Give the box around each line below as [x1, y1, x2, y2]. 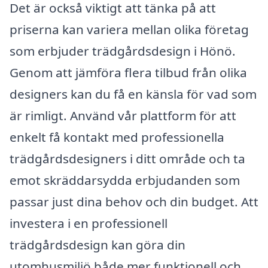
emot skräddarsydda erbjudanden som [10, 172, 240, 189]
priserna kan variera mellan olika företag [10, 21, 249, 38]
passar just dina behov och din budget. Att [10, 193, 258, 211]
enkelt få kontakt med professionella [10, 129, 224, 146]
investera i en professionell [10, 215, 167, 232]
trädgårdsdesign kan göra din [10, 236, 185, 254]
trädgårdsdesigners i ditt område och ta [10, 150, 245, 167]
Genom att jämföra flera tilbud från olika [10, 64, 247, 81]
